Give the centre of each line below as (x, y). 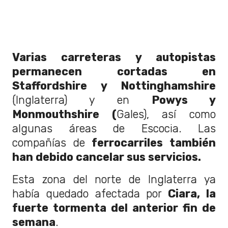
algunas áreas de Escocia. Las (114, 129)
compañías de (49, 143)
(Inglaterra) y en (82, 100)
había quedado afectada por (87, 194)
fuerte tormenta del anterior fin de (114, 208)
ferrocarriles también (150, 143)
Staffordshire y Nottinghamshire (114, 86)
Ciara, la (189, 194)
